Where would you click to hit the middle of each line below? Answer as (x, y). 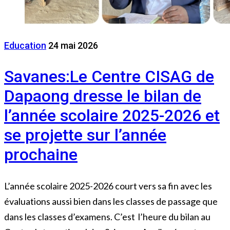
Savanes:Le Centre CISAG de (109, 77)
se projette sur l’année (85, 135)
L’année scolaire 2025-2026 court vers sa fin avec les (108, 186)
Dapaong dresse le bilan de (103, 96)
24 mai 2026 (73, 45)
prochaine (41, 155)
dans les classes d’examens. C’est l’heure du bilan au (107, 216)
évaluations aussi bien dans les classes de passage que (111, 201)
